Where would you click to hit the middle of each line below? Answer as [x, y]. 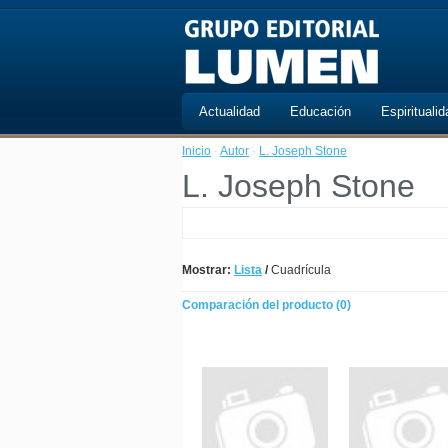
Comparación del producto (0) [266, 305]
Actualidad [229, 111]
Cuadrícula [299, 270]
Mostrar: [206, 270]
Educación [320, 111]
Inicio [196, 151]
